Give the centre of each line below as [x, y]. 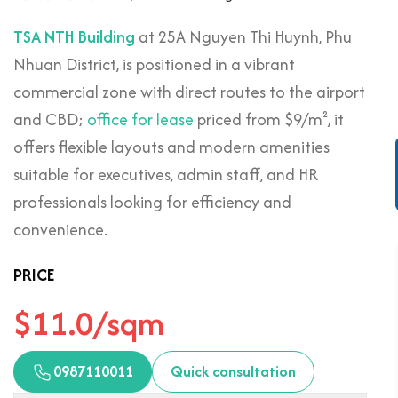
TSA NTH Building [74, 37]
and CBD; [50, 119]
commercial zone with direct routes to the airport [189, 92]
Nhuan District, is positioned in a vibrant [154, 64]
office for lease [140, 119]
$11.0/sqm [89, 323]
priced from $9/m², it [269, 119]
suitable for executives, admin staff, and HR [166, 175]
